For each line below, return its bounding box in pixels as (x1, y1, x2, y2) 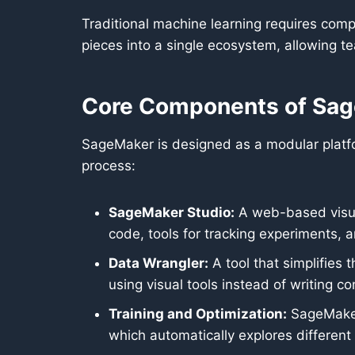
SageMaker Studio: (109, 204, 235, 220)
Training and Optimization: (109, 306, 287, 322)
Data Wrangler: (109, 255, 208, 271)
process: (82, 158, 136, 174)
